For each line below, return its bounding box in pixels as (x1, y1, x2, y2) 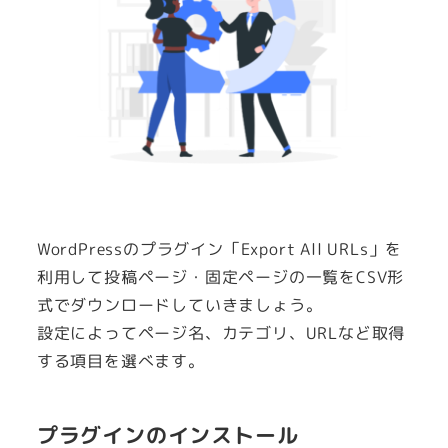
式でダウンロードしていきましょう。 (36, 293, 323, 316)
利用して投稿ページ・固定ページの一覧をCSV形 (36, 265, 405, 288)
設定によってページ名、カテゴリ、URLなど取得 (36, 321, 406, 344)
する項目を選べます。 (36, 349, 205, 372)
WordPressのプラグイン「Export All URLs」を (36, 237, 403, 260)
